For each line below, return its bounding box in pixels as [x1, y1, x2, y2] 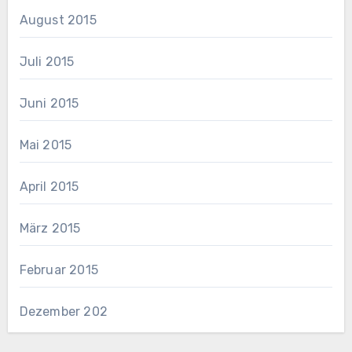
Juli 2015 [19, 53, 75, 69]
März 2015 [19, 220, 81, 236]
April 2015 [19, 178, 79, 194]
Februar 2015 [19, 262, 98, 277]
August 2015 [19, 12, 97, 27]
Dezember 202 [19, 303, 108, 319]
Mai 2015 [19, 137, 72, 152]
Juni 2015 [19, 95, 79, 111]
